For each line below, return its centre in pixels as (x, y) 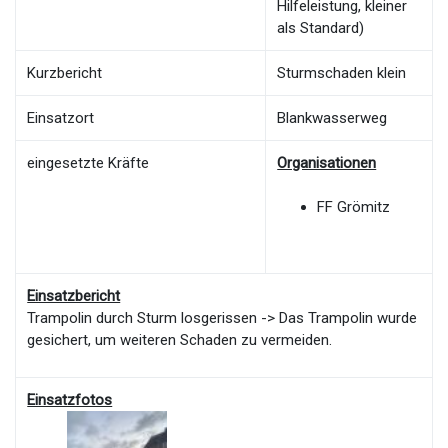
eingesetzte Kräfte (88, 162)
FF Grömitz (354, 206)
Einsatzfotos (70, 399)
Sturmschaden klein (342, 72)
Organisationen (327, 162)
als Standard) (321, 27)
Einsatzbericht (74, 295)
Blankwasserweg (332, 117)
